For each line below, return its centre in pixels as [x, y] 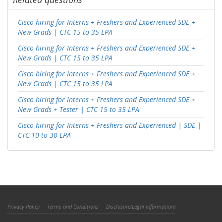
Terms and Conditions [73, 206]
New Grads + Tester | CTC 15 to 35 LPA [79, 109]
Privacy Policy [24, 206]
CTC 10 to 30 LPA [44, 135]
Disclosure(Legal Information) [141, 206]
